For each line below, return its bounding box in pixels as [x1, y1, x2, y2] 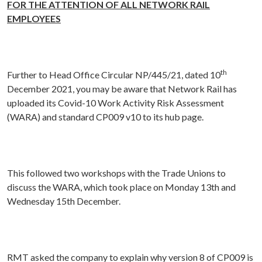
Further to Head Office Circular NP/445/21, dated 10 [7, 69, 220, 81]
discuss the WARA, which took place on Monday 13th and [7, 181, 236, 193]
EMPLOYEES [7, 13, 61, 25]
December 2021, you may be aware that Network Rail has [7, 83, 237, 95]
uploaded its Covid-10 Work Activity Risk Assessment [7, 97, 224, 109]
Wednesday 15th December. [7, 195, 120, 207]
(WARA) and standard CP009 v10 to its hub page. [7, 111, 204, 123]
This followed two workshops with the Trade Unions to [7, 167, 226, 179]
